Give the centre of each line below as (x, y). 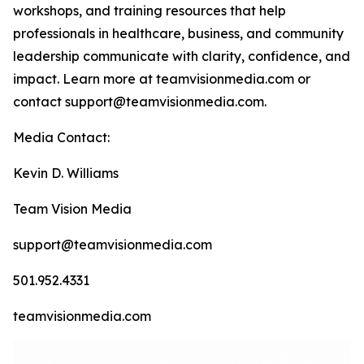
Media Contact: (61, 137)
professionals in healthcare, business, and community (178, 33)
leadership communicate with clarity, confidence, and (182, 56)
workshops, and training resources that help (149, 11)
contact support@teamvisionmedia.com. (140, 102)
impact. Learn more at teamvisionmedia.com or (162, 79)
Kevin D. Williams (66, 173)
